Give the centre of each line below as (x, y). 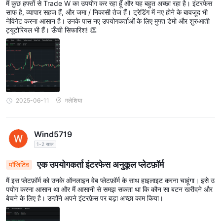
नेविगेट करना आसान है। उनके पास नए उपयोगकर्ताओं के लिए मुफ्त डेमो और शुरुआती (108, 21)
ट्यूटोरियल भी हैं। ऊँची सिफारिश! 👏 (51, 30)
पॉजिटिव (19, 164)
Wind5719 (53, 134)
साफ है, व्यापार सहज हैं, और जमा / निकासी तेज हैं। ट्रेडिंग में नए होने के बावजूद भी (107, 12)
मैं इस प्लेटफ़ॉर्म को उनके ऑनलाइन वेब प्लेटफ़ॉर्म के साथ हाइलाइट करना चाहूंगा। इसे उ (110, 180)
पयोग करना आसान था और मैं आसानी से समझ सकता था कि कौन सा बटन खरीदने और (109, 189)
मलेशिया (74, 100)
